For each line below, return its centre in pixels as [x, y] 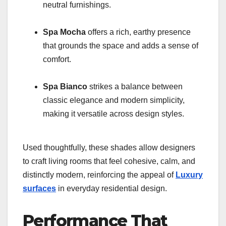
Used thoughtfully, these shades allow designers [109, 147]
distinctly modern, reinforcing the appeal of [99, 175]
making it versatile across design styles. [114, 114]
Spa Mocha [64, 32]
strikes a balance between [135, 86]
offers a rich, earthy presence [138, 32]
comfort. [57, 59]
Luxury [189, 175]
